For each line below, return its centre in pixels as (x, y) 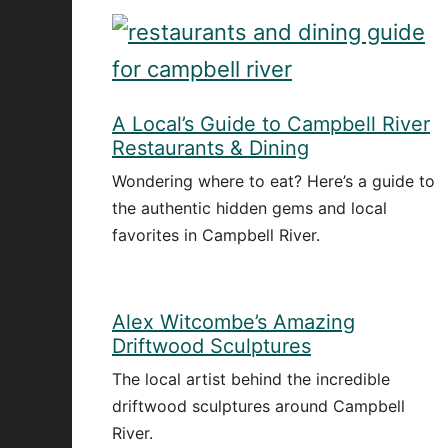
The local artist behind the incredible (251, 379)
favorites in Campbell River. (216, 235)
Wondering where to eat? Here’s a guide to (273, 181)
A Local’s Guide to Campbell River (271, 124)
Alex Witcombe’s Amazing (233, 322)
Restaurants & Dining (210, 148)
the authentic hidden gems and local (249, 208)
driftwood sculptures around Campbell (258, 406)
